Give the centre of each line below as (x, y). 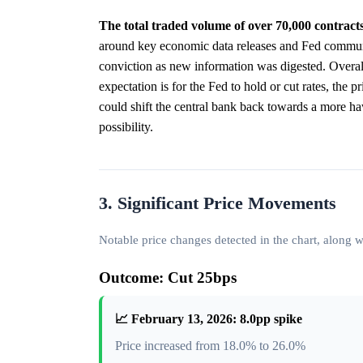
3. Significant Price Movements (218, 203)
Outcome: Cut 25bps (168, 277)
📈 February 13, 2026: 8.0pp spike (209, 318)
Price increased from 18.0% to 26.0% (210, 345)
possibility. (126, 126)
